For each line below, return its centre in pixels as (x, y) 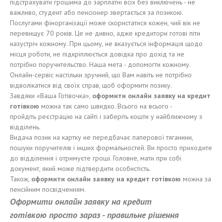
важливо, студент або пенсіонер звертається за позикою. (97, 12)
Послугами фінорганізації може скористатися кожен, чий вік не (105, 23)
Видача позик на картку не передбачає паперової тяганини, (101, 137)
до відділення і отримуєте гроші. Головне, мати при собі (96, 158)
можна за (196, 179)
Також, (21, 179)
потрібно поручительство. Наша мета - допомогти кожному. (100, 64)
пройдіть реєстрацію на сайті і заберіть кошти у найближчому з (106, 116)
